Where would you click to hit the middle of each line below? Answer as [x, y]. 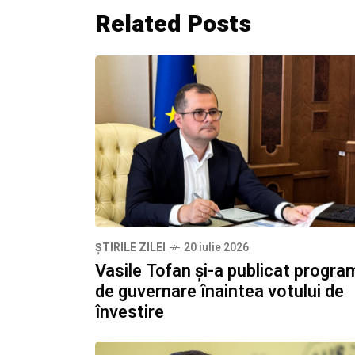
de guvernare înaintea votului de [219, 292]
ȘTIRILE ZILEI [130, 248]
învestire [130, 313]
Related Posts [173, 24]
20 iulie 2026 [216, 248]
